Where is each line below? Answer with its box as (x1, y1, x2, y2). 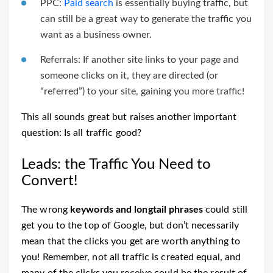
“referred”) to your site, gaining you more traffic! (40, 86, 244, 96)
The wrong (21, 204, 70, 214)
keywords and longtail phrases (70, 204, 203, 214)
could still (202, 204, 248, 214)
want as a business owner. (40, 29, 152, 40)
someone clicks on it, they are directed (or (40, 70, 218, 80)
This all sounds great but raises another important (21, 112, 237, 122)
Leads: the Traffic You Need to (21, 157, 211, 172)
